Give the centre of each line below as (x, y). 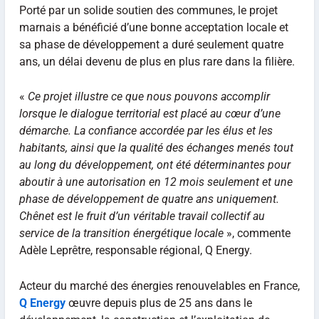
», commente (257, 234)
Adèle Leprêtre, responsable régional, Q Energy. (135, 251)
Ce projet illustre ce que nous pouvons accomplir (148, 97)
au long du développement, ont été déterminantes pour (155, 165)
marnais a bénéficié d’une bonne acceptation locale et (153, 27)
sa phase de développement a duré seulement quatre (151, 44)
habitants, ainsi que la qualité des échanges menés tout (156, 148)
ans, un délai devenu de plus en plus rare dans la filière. (157, 61)
